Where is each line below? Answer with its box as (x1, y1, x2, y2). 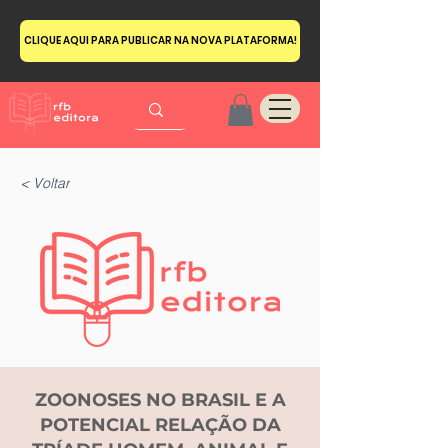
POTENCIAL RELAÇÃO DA (39, 414, 281, 437)
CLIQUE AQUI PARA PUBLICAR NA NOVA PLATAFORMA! (23, 33, 297, 48)
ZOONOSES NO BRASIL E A (34, 389, 286, 412)
